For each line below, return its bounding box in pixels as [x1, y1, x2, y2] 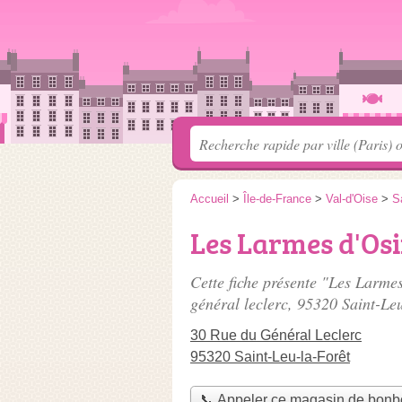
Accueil [190, 192, 229, 205]
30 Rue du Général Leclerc [190, 328, 362, 343]
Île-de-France [243, 192, 311, 205]
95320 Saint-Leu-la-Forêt [190, 349, 350, 364]
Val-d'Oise [326, 192, 378, 205]
